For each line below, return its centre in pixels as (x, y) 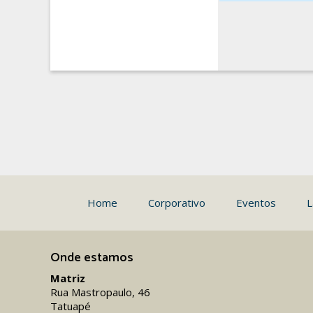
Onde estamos (92, 258)
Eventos (256, 203)
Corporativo (177, 203)
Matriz (68, 278)
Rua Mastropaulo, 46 (100, 292)
